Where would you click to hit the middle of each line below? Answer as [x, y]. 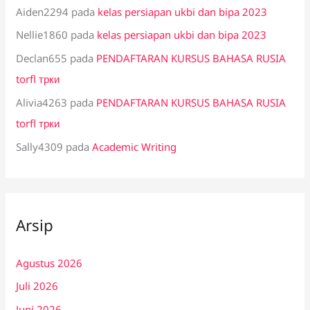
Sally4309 [40, 146]
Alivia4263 [42, 102]
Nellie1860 [42, 35]
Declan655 [42, 58]
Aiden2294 [43, 11]
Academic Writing [135, 146]
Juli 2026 [37, 286]
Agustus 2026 [49, 263]
